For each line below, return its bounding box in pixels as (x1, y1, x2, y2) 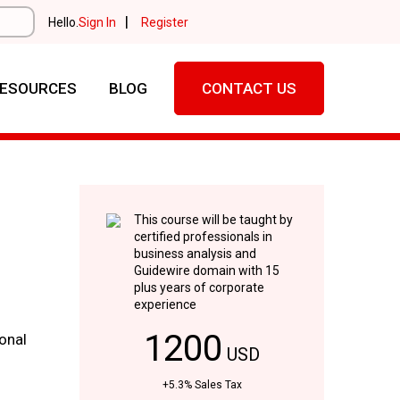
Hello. (47, 14, 79, 29)
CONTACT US (202, 79, 297, 97)
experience (133, 297, 196, 312)
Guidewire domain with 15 (133, 263, 279, 278)
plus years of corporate (133, 280, 264, 295)
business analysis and (133, 246, 256, 261)
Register (140, 15, 188, 29)
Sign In (78, 15, 116, 29)
